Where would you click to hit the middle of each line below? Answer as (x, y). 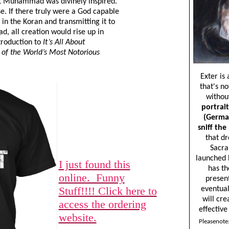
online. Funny (91, 178)
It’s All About (64, 42)
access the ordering (102, 204)
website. (77, 217)
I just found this (94, 164)
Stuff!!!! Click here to (108, 191)
